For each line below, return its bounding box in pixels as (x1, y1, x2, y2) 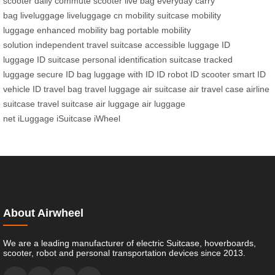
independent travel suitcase (36, 39, 142, 50)
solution (3, 39, 33, 50)
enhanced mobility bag (37, 25, 125, 35)
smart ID (233, 69, 266, 79)
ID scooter (190, 69, 230, 79)
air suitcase (142, 83, 187, 94)
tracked (204, 54, 233, 64)
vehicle (3, 83, 30, 94)
